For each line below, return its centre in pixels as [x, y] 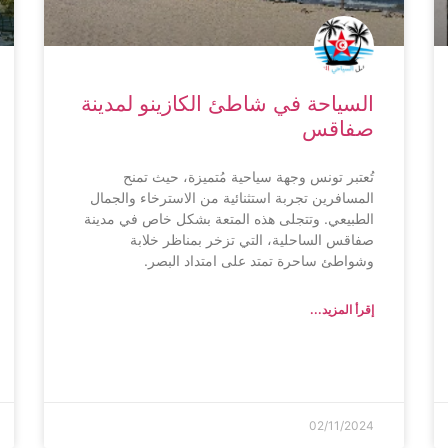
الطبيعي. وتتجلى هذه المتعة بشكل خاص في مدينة [229, 218]
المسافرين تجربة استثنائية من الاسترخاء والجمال [232, 197]
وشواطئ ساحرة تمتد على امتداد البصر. [259, 260]
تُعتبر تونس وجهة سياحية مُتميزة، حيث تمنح [248, 176]
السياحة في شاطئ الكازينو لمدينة [227, 103]
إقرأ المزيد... [342, 309]
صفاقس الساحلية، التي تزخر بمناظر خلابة [252, 239]
